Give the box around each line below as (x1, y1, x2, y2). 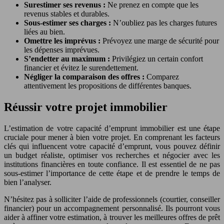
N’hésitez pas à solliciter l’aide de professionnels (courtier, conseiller (4, 194, 220, 203)
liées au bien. (24, 27, 65, 36)
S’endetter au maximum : (24, 54, 112, 63)
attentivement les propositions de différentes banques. (24, 81, 191, 90)
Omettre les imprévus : (24, 36, 102, 45)
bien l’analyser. (4, 177, 51, 186)
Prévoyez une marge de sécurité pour (102, 36, 219, 45)
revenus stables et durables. (24, 9, 109, 18)
